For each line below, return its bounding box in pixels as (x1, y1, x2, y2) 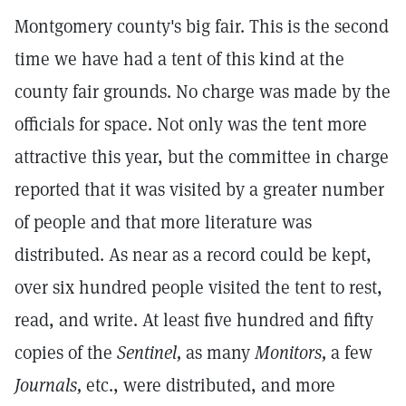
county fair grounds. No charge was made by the (14, 80, 391, 103)
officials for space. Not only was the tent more (14, 112, 367, 136)
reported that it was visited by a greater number (14, 178, 384, 201)
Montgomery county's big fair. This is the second (14, 14, 389, 38)
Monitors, (255, 341, 326, 364)
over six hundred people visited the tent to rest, (14, 275, 382, 299)
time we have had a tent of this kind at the (14, 47, 344, 71)
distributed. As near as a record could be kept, (14, 243, 372, 266)
